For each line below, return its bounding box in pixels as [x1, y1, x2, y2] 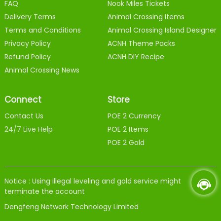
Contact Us [4, 110, 43, 121]
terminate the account [4, 186, 85, 196]
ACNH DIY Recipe [108, 51, 165, 62]
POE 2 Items [108, 124, 149, 134]
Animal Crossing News [4, 65, 79, 75]
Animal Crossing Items [108, 11, 185, 22]
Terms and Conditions [4, 25, 81, 35]
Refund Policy [4, 51, 51, 62]
